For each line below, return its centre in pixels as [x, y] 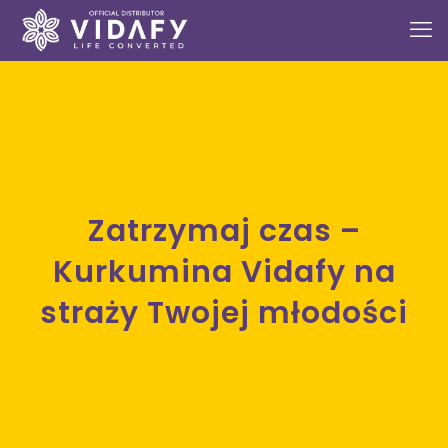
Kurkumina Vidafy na [224, 272]
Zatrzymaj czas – [96, 231]
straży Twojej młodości [224, 313]
